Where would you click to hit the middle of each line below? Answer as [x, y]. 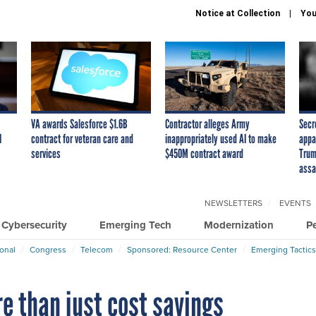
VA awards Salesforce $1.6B [79, 124]
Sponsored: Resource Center [182, 249]
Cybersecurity [34, 225]
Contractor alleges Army [207, 124]
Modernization [239, 225]
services [46, 153]
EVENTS [295, 203]
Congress [48, 249]
